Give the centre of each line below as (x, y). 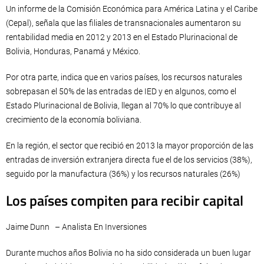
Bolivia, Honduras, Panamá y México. (73, 51)
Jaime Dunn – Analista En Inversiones (76, 227)
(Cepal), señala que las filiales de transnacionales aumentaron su (123, 23)
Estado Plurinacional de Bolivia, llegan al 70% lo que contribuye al (123, 105)
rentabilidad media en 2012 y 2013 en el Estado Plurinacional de (122, 37)
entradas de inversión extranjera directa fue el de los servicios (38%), (129, 159)
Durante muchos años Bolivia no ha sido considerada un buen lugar (128, 253)
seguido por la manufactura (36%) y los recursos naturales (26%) (123, 174)
